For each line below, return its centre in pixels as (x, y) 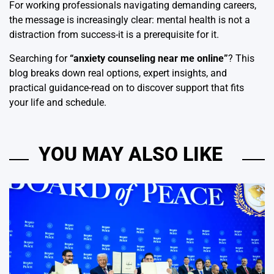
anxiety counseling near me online (149, 59)
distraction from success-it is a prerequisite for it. (114, 35)
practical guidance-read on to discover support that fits (127, 88)
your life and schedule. (58, 103)
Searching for (39, 59)
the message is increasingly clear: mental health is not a (130, 20)
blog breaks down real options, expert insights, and (118, 73)
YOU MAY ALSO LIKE (131, 154)
